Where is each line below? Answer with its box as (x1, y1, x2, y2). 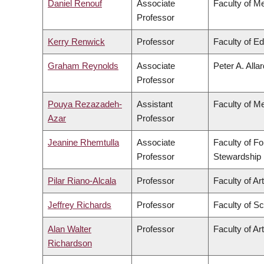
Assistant (137, 99, 173, 110)
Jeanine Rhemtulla (48, 137, 119, 148)
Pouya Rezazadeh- (48, 99, 122, 110)
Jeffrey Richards (48, 200, 111, 210)
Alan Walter (48, 224, 91, 235)
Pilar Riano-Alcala (48, 176, 116, 186)
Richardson (48, 238, 92, 249)
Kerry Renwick (48, 37, 105, 47)
